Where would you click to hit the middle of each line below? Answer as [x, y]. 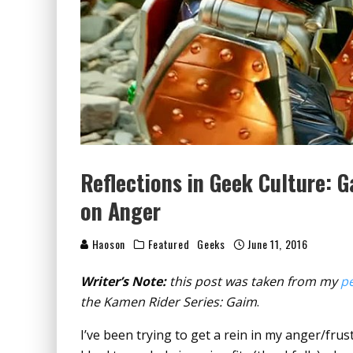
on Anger [121, 210]
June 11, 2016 [278, 243]
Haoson [107, 243]
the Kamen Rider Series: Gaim [169, 301]
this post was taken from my [255, 281]
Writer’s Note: [125, 281]
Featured [169, 243]
